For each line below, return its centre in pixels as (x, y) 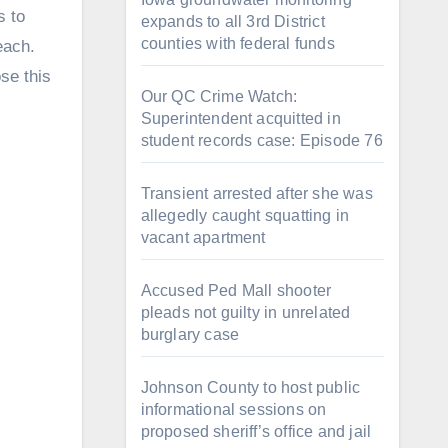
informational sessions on (233, 409)
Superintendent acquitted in (240, 118)
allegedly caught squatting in (245, 215)
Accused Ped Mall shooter (236, 290)
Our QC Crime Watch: (219, 96)
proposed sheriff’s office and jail (256, 431)
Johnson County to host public (250, 387)
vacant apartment (203, 237)
